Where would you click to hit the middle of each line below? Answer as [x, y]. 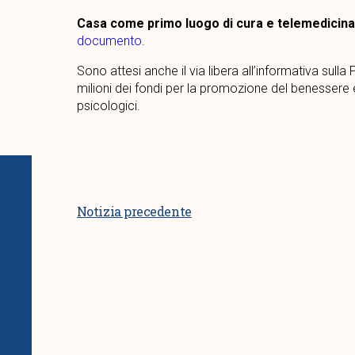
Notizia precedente [134, 211]
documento [109, 40]
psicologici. [108, 105]
